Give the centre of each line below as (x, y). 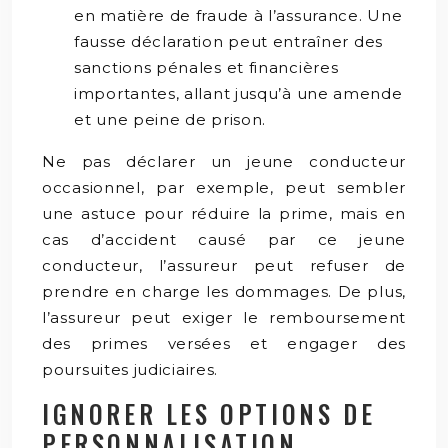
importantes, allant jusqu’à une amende (238, 93)
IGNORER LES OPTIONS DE (209, 413)
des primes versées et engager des (224, 343)
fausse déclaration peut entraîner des (228, 41)
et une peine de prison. (170, 119)
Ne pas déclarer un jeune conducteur (224, 161)
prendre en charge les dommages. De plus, (224, 291)
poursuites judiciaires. (130, 369)
